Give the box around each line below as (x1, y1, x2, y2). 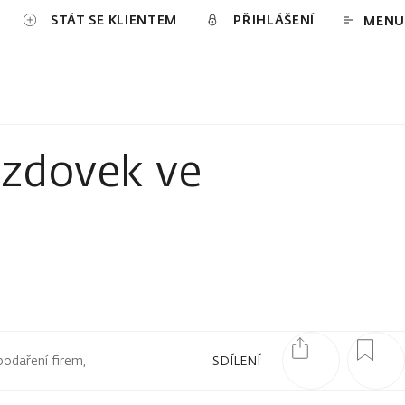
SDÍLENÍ (212, 352, 260, 369)
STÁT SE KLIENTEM (50, 10, 178, 28)
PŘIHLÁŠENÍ (233, 10, 316, 28)
